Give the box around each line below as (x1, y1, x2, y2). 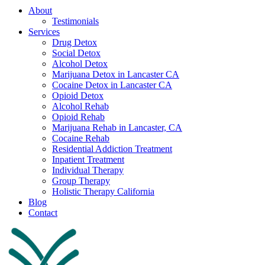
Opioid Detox (52, 91, 104, 101)
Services (28, 27, 60, 37)
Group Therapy (52, 176, 110, 186)
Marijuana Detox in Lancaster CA (52, 69, 179, 79)
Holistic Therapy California (52, 186, 154, 196)
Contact (28, 208, 57, 218)
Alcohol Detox (52, 59, 108, 69)
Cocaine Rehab (52, 133, 109, 143)
